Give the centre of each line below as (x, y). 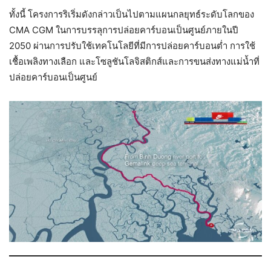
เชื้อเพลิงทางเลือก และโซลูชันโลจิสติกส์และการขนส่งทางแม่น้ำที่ (134, 61)
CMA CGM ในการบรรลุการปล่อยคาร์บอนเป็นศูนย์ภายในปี (124, 30)
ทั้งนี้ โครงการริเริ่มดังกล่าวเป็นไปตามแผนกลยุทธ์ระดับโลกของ (132, 14)
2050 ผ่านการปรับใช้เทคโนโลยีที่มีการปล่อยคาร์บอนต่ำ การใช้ (132, 45)
